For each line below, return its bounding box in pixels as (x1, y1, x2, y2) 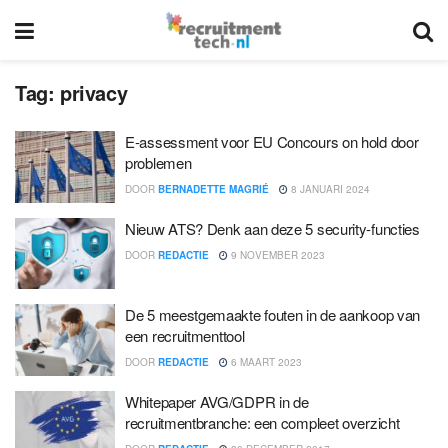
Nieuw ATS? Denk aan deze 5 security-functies (125, 217, 420, 239)
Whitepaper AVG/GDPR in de (125, 390, 309, 412)
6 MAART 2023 (228, 355, 302, 369)
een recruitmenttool (125, 325, 245, 346)
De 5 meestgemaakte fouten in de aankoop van (125, 304, 421, 325)
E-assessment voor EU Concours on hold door (125, 131, 419, 152)
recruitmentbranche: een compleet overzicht (125, 411, 400, 433)
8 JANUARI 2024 (288, 182, 370, 196)
